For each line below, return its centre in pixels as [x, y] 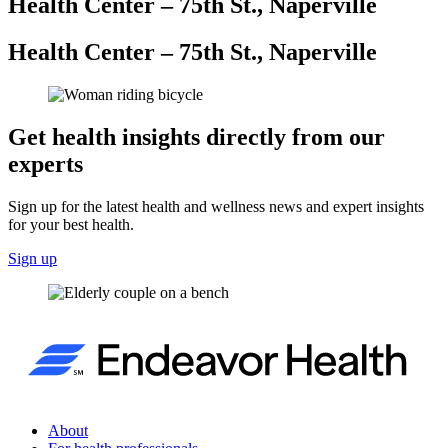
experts [45, 164]
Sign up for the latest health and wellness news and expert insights [216, 206]
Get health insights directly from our [196, 137]
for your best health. [71, 224]
